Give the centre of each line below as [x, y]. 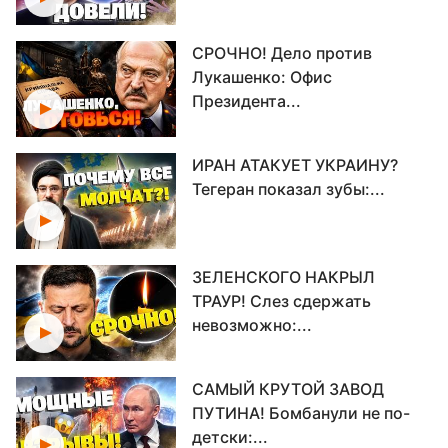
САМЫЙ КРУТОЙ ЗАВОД [288, 389]
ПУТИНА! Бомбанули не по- [301, 413]
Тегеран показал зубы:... [288, 189]
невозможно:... [252, 325]
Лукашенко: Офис [262, 77]
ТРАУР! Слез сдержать [281, 301]
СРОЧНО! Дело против [282, 53]
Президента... [246, 101]
